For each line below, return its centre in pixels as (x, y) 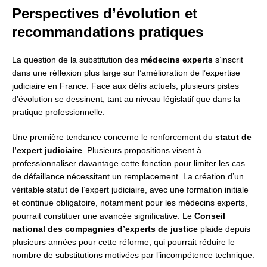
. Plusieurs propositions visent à (142, 150)
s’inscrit (228, 60)
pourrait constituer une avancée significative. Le (103, 216)
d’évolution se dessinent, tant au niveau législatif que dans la (126, 99)
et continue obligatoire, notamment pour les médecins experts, (130, 203)
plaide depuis (224, 229)
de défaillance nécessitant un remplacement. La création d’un (128, 177)
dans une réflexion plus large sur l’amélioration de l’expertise (126, 73)
